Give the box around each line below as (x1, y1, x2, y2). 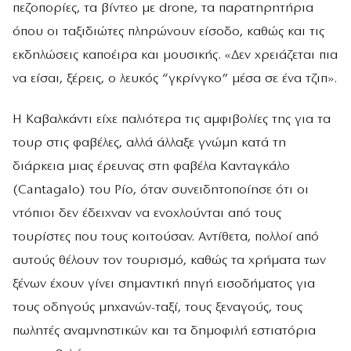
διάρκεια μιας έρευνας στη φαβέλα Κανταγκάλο (13, 159, 290, 173)
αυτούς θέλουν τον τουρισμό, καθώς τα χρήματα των (13, 253, 326, 267)
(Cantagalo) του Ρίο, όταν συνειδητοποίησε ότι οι (13, 183, 309, 197)
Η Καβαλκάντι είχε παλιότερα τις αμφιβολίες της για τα (13, 112, 331, 126)
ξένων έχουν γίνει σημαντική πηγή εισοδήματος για (13, 277, 315, 291)
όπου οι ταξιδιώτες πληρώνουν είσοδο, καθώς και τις (13, 25, 324, 39)
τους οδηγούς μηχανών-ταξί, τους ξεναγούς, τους (13, 300, 302, 314)
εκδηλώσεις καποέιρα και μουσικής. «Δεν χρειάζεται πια (13, 49, 338, 63)
